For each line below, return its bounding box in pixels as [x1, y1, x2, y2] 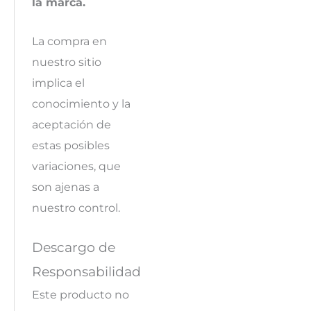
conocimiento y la [31, 96, 131, 111]
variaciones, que [31, 159, 121, 174]
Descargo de [31, 239, 115, 256]
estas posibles [31, 138, 110, 153]
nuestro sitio [31, 55, 101, 69]
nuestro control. [31, 201, 120, 215]
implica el [31, 76, 85, 90]
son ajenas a [31, 180, 99, 194]
